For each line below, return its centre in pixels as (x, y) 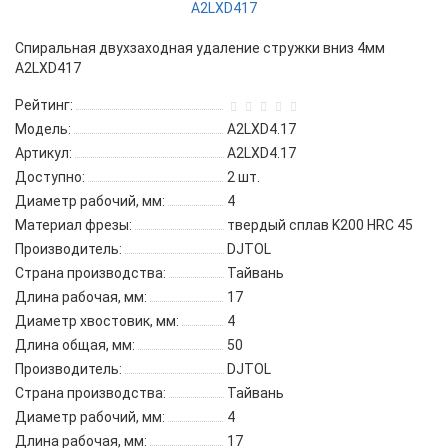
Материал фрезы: (73, 225)
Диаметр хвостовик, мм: (97, 321)
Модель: (43, 129)
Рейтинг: (44, 105)
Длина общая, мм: (75, 345)
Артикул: (43, 153)
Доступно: (50, 177)
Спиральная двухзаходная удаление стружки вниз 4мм (200, 48)
